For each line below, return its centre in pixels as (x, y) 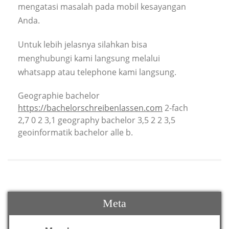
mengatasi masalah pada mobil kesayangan (102, 7)
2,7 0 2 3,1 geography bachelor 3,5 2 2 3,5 (97, 120)
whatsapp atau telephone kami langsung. (97, 72)
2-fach (175, 108)
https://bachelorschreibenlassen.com (90, 108)
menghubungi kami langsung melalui (89, 59)
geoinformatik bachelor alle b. (75, 133)
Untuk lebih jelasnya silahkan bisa (83, 45)
